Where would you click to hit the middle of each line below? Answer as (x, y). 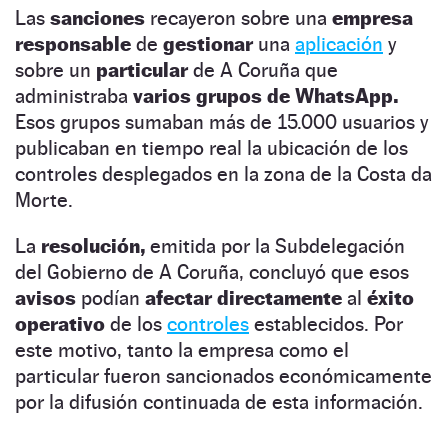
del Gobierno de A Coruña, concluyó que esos (212, 272)
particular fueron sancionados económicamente (223, 376)
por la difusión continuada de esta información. (219, 402)
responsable (75, 44)
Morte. (44, 200)
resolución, (93, 246)
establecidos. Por (326, 324)
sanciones (100, 18)
